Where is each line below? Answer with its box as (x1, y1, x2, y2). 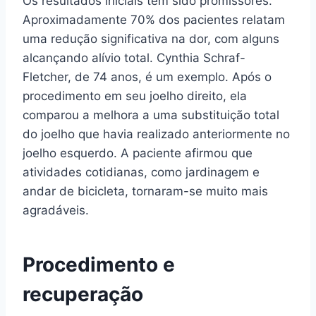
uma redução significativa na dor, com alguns (23, 31, 279, 46)
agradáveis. (23, 202, 89, 217)
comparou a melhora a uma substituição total (23, 107, 279, 122)
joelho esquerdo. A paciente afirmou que (23, 145, 253, 160)
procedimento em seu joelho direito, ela (23, 88, 247, 103)
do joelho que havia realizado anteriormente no (23, 126, 290, 141)
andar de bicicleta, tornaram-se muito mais (23, 183, 268, 198)
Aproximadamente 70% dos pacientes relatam (23, 12, 285, 27)
